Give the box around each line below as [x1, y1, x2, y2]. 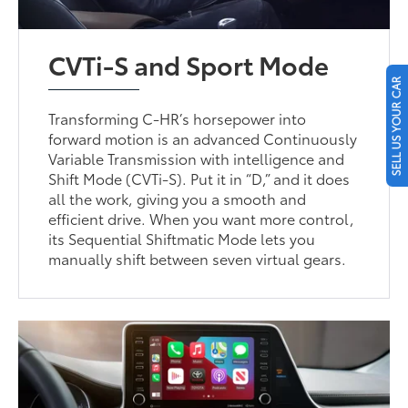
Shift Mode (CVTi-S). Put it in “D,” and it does [48, 168, 351, 189]
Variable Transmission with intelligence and [48, 148, 345, 169]
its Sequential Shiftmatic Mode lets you [48, 228, 316, 250]
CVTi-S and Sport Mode [48, 46, 330, 83]
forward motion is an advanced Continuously [48, 127, 358, 149]
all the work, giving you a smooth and [48, 188, 307, 209]
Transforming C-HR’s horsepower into [48, 107, 307, 129]
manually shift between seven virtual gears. [48, 248, 347, 270]
